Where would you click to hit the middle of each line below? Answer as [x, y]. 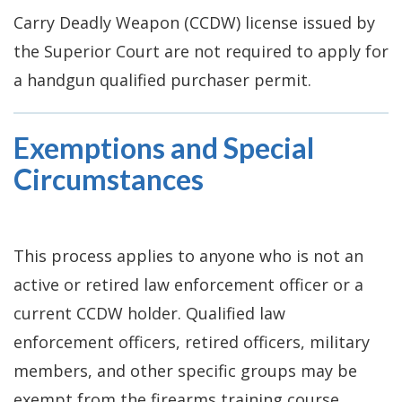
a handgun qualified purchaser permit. [162, 79]
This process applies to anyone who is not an [188, 255]
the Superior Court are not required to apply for [201, 51]
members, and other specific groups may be [185, 370]
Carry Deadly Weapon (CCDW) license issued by [194, 22]
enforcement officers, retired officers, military [192, 341]
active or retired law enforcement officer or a [188, 284]
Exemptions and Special [164, 147]
